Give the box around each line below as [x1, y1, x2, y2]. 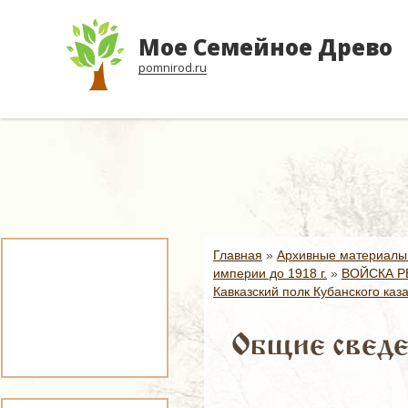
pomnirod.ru [138, 59, 207, 76]
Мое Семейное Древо [138, 32, 393, 62]
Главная [213, 248, 262, 262]
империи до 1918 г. [213, 266, 327, 280]
